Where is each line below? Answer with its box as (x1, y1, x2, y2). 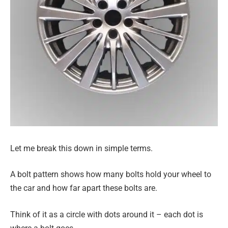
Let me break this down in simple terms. (10, 143, 153, 153)
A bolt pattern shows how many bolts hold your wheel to (10, 169, 211, 180)
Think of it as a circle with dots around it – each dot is (10, 209, 203, 219)
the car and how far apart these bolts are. (10, 183, 157, 193)
